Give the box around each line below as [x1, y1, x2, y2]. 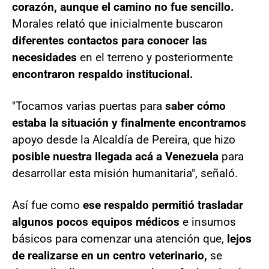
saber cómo [165, 98, 226, 113]
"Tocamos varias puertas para [12, 98, 165, 113]
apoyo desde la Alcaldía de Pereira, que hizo [12, 132, 235, 147]
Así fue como [12, 198, 83, 212]
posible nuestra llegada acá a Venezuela [12, 149, 219, 163]
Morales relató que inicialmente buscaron [12, 16, 223, 31]
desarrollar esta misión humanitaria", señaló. [12, 166, 238, 180]
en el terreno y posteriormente [77, 50, 233, 64]
